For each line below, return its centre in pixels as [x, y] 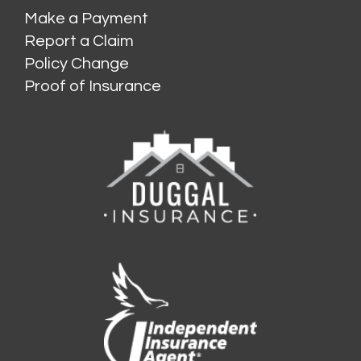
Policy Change [77, 63]
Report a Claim [79, 41]
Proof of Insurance [93, 86]
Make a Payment [86, 18]
